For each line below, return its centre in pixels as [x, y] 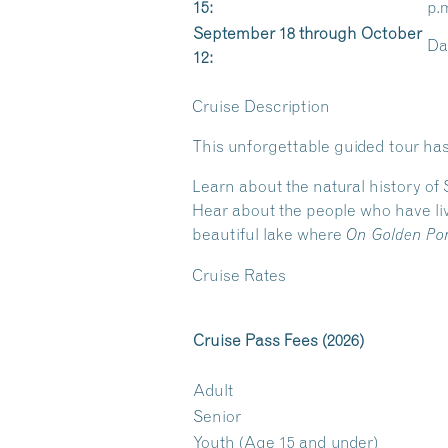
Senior [217, 416]
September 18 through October [307, 33]
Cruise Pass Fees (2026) [278, 340]
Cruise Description [261, 106]
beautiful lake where [269, 234]
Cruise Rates [239, 275]
